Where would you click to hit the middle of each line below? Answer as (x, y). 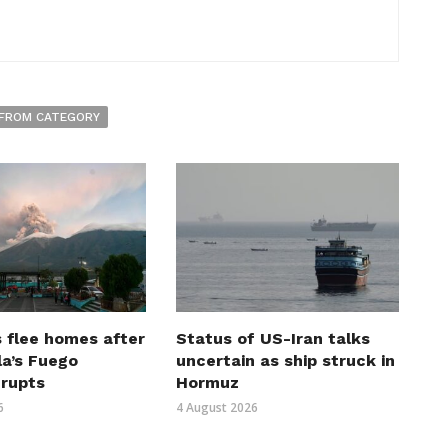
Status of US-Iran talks (272, 339)
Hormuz (207, 383)
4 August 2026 (216, 408)
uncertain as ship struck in (285, 361)
